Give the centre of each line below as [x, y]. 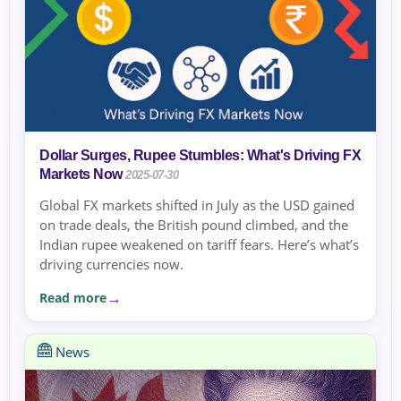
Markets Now [81, 175]
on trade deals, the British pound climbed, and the [194, 225]
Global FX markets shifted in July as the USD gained [197, 205]
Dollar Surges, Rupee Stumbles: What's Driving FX [200, 156]
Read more [73, 297]
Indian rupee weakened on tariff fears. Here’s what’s [199, 245]
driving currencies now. [111, 264]
